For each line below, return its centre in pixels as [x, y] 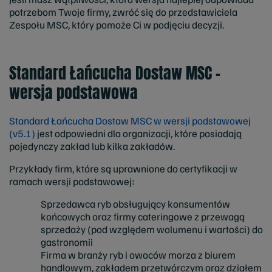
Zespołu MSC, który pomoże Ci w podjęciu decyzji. [117, 24]
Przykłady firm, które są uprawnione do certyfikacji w [123, 168]
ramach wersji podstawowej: [72, 181]
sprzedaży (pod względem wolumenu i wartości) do [152, 229]
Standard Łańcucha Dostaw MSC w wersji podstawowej [130, 120]
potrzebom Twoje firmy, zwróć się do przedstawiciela [123, 12]
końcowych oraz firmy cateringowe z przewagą [143, 216]
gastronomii [67, 242]
